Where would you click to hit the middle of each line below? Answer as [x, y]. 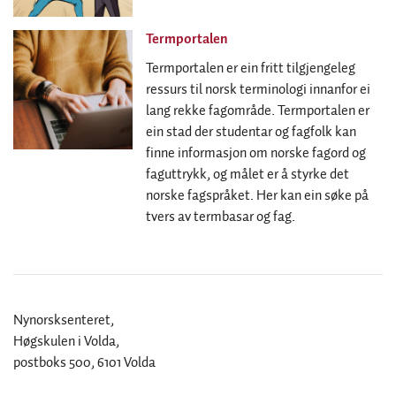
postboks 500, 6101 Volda [84, 362]
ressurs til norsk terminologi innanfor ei [258, 89]
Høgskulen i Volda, [66, 341]
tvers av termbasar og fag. [221, 217]
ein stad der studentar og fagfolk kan [251, 132]
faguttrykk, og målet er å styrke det [247, 174]
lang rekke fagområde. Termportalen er [258, 110]
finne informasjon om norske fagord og [256, 153]
